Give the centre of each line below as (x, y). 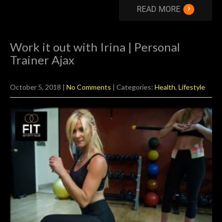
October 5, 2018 (35, 87)
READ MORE (159, 9)
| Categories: (134, 87)
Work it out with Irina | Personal (95, 47)
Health (165, 87)
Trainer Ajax (42, 60)
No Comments (89, 87)
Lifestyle (192, 87)
